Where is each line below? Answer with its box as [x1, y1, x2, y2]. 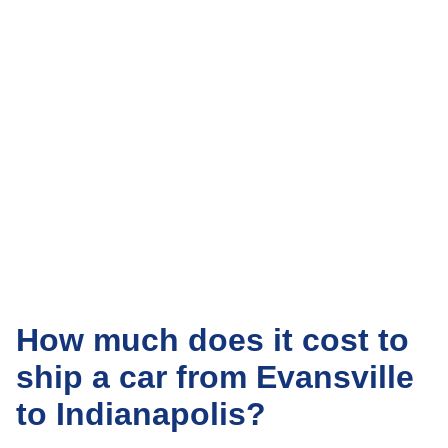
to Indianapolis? [16, 396, 266, 432]
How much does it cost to [16, 322, 409, 358]
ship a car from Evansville [16, 359, 414, 395]
